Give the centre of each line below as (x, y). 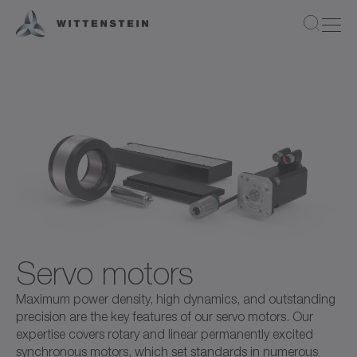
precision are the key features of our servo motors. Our (165, 316)
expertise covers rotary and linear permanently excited (165, 334)
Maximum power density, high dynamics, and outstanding (176, 299)
